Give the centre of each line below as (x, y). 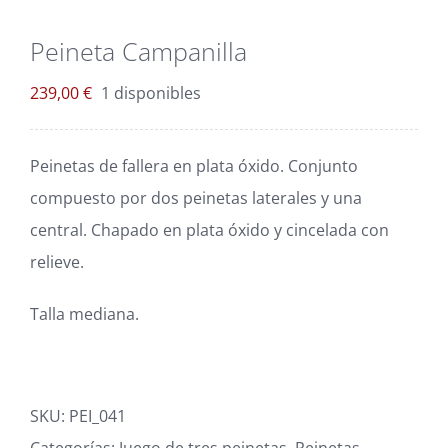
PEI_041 (97, 415)
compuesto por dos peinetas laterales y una (196, 197)
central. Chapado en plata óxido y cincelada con (209, 229)
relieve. (57, 261)
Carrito (80, 76)
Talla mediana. (84, 313)
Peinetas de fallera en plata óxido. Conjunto (194, 165)
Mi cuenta (91, 142)
